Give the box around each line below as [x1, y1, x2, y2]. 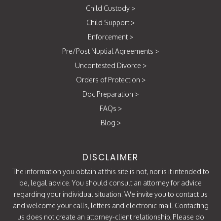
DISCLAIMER [82, 151, 139, 163]
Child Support [86, 18, 129, 27]
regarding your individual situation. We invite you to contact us [13, 190, 208, 198]
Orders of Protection [75, 75, 140, 84]
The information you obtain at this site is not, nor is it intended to [12, 167, 209, 176]
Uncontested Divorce [74, 61, 141, 70]
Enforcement [88, 33, 128, 41]
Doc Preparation [82, 90, 133, 98]
